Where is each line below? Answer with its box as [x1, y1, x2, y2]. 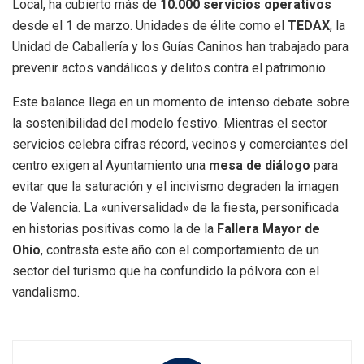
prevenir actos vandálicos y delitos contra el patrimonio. [12, 60, 328, 76]
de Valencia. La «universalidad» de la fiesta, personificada [12, 200, 339, 216]
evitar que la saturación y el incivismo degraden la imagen [12, 179, 339, 195]
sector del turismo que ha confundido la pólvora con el [12, 263, 319, 279]
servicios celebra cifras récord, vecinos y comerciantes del [12, 136, 348, 153]
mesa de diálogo [209, 158, 310, 174]
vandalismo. [12, 284, 80, 301]
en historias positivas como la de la [12, 221, 217, 237]
